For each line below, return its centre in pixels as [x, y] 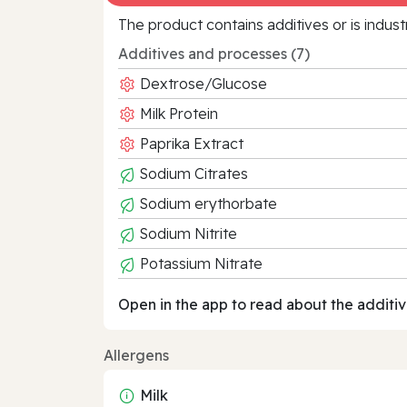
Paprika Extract [190, 143]
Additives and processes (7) [214, 53]
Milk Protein [177, 113]
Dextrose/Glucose [202, 83]
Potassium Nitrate [199, 263]
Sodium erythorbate [207, 203]
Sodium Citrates [192, 173]
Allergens [136, 355]
